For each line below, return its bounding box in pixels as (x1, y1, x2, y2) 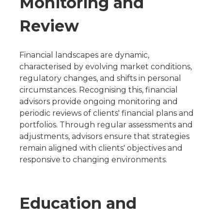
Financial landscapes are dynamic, (19, 50, 149, 60)
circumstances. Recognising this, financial (19, 85, 178, 94)
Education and (19, 194, 137, 213)
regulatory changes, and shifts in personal (19, 74, 181, 83)
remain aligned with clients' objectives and (19, 143, 183, 153)
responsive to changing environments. (19, 155, 167, 164)
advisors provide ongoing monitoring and (19, 97, 178, 106)
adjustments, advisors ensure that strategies (19, 132, 189, 141)
